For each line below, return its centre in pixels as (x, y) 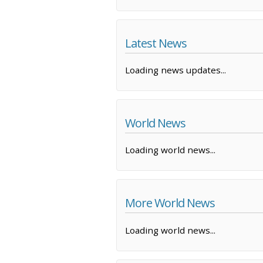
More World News (170, 203)
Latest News (156, 43)
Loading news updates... (176, 70)
